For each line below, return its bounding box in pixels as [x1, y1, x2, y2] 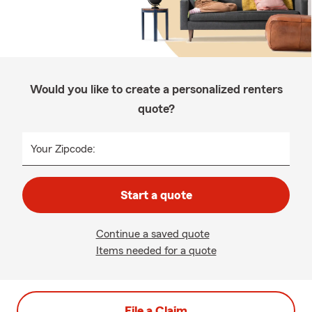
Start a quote [120, 189, 192, 201]
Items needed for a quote [95, 245, 217, 256]
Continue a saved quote [95, 228, 210, 240]
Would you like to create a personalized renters [29, 83, 283, 95]
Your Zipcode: [31, 143, 95, 155]
